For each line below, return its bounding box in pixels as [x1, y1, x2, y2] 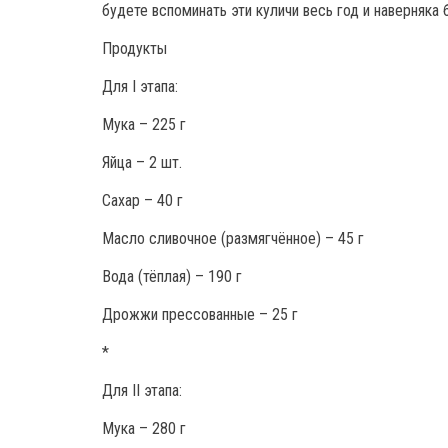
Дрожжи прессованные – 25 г [102, 304, 298, 324]
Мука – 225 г [102, 114, 186, 134]
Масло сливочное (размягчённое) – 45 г [102, 228, 364, 248]
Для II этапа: [102, 380, 182, 400]
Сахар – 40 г [102, 190, 183, 210]
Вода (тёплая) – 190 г [102, 266, 242, 286]
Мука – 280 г [102, 418, 186, 438]
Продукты [102, 38, 167, 58]
